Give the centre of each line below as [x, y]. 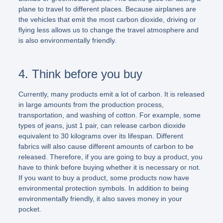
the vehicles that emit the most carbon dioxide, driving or [107, 19]
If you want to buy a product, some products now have [104, 177]
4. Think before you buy [80, 74]
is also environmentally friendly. [67, 40]
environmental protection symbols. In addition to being [103, 188]
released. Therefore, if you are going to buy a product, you [110, 157]
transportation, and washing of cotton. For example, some [109, 115]
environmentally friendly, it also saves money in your [100, 198]
